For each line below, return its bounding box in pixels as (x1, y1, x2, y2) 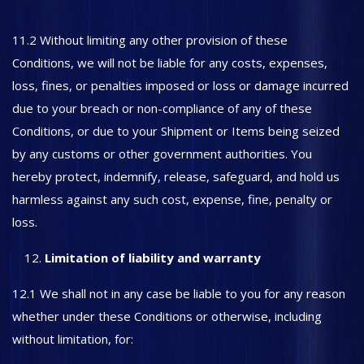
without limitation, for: (12, 331, 133, 347)
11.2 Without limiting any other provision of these (12, 32, 288, 48)
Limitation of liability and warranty (45, 249, 261, 266)
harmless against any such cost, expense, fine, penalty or (12, 191, 332, 207)
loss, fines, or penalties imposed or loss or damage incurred (12, 77, 349, 93)
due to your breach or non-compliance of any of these (12, 100, 312, 116)
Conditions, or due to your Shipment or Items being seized (12, 123, 340, 139)
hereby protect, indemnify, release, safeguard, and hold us (12, 168, 340, 184)
